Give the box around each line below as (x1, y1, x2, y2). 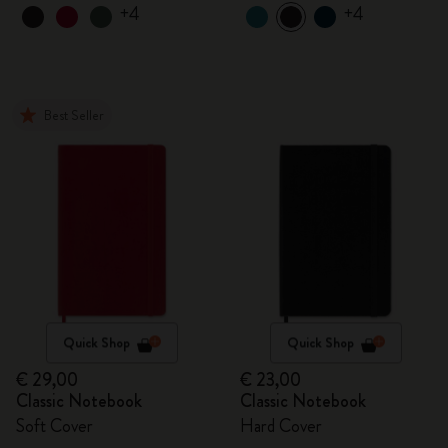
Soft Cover (16, 413, 93, 439)
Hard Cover (240, 413, 322, 439)
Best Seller (44, 105, 104, 125)
